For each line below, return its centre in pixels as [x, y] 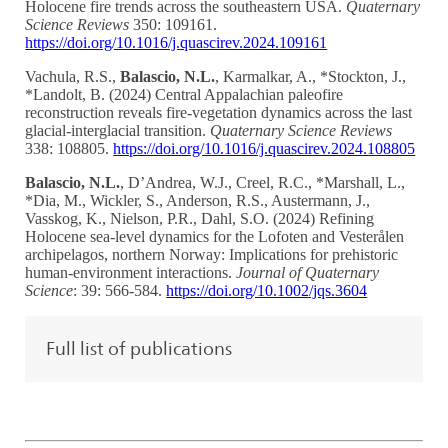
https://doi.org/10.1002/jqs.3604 [267, 291]
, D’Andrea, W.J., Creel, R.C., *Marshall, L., [263, 183]
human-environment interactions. [131, 273]
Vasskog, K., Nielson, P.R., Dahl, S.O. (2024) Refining [200, 219]
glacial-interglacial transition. [116, 131]
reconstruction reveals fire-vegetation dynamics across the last [219, 113]
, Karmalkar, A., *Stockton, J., [311, 77]
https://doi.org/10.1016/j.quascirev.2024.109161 [176, 43]
